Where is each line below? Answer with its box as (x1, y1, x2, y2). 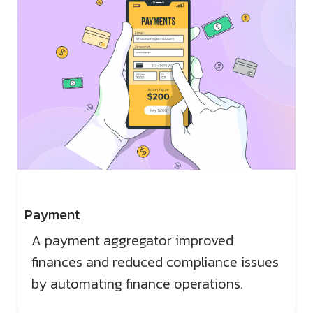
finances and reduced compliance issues (31, 251, 279, 272)
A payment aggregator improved (31, 229, 233, 251)
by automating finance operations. (31, 272, 243, 294)
